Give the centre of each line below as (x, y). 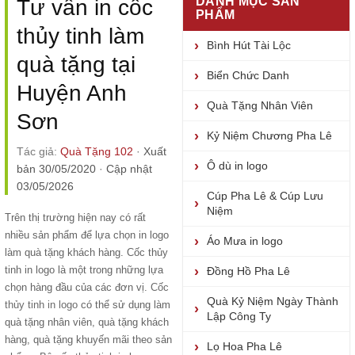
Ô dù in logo (237, 166)
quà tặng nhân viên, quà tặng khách (87, 322)
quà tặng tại (76, 65)
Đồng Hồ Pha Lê (248, 271)
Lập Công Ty (239, 316)
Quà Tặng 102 (97, 151)
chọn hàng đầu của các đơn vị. (78, 287)
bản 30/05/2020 (56, 169)
